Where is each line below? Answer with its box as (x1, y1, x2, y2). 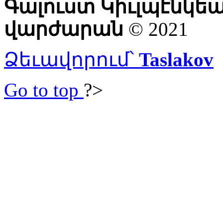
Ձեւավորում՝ (4, 48, 139, 70)
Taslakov (139, 48, 214, 70)
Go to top (4, 79, 79, 101)
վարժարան (4, 18, 123, 40)
